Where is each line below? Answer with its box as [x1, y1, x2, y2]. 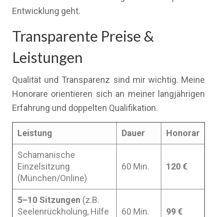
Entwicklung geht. [12, 6, 80, 16]
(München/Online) [17, 173, 87, 183]
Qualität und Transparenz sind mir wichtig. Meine [12, 75, 205, 85]
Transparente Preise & [12, 27, 154, 45]
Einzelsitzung [17, 161, 70, 171]
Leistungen [12, 48, 83, 66]
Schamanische [17, 150, 75, 160]
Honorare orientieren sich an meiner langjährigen [12, 89, 205, 99]
